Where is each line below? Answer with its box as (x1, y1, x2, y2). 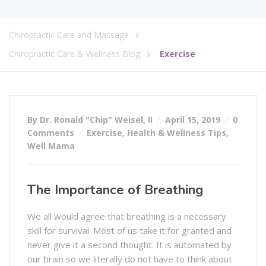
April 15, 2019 (165, 113, 220, 125)
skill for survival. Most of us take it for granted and (27, 224, 232, 236)
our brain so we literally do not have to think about (27, 252, 232, 265)
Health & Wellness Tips (127, 126, 226, 138)
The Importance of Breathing (27, 180, 203, 199)
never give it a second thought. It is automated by (27, 238, 232, 251)
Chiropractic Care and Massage (9, 29, 129, 41)
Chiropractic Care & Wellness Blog (9, 48, 140, 60)
